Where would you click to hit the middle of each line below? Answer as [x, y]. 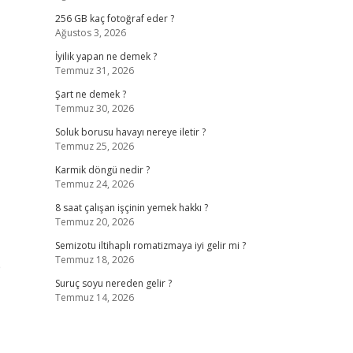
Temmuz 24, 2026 [94, 184]
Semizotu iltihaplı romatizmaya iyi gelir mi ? [150, 245]
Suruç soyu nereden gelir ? [113, 283]
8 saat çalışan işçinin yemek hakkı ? [131, 208]
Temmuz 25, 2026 [94, 146]
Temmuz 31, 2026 [94, 71]
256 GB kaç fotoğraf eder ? [114, 19]
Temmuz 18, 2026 [94, 260]
